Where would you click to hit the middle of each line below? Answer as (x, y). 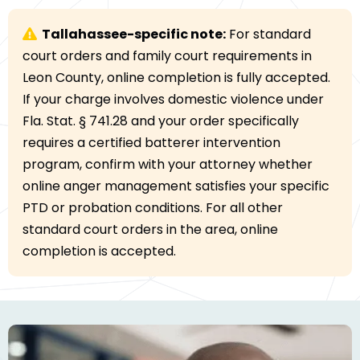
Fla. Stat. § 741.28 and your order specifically (161, 121)
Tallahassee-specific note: (134, 35)
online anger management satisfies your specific (176, 186)
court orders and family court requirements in (167, 56)
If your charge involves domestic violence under (173, 100)
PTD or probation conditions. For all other (153, 208)
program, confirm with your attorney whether (168, 165)
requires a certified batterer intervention (151, 143)
